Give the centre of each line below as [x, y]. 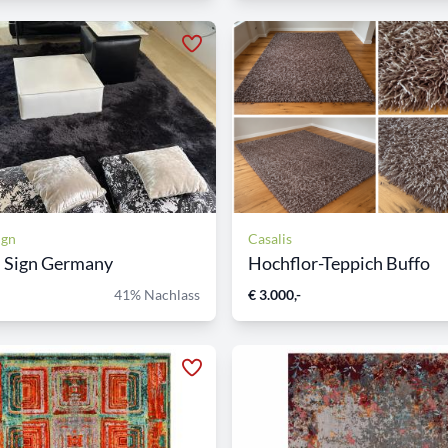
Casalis [270, 238]
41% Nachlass [157, 294]
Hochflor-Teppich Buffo [339, 263]
